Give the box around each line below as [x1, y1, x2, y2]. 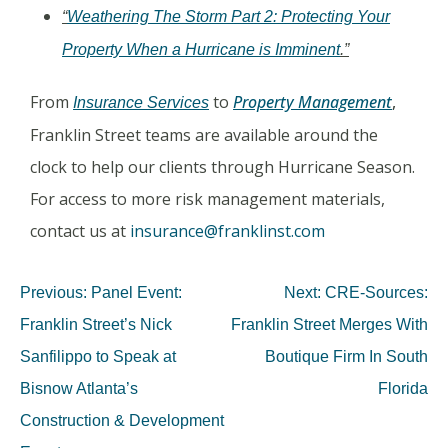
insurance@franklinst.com [130, 219, 325, 242]
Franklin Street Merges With [231, 315, 428, 333]
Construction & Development [20, 411, 224, 429]
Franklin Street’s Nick [20, 315, 172, 333]
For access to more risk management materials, [30, 187, 385, 210]
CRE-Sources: [325, 283, 428, 301]
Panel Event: [91, 283, 182, 301]
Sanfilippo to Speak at [20, 347, 176, 365]
